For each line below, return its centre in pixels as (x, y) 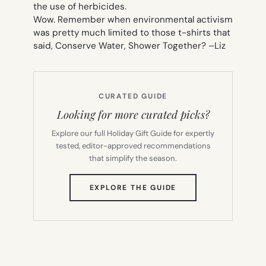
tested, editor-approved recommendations (133, 146)
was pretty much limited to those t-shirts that (132, 33)
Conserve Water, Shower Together (128, 46)
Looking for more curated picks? (133, 115)
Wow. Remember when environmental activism (133, 20)
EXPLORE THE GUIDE (133, 188)
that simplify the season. (133, 159)
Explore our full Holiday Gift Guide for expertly (133, 134)
